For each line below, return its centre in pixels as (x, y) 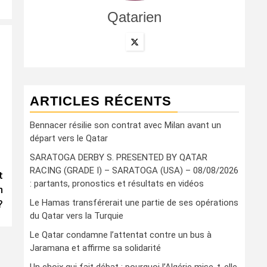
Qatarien (134, 17)
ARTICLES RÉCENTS (101, 101)
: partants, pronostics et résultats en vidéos (117, 184)
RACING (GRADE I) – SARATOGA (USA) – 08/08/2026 (134, 170)
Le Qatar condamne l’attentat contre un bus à (121, 235)
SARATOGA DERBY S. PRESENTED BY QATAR (119, 157)
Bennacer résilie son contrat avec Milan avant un (125, 125)
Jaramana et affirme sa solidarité (95, 248)
